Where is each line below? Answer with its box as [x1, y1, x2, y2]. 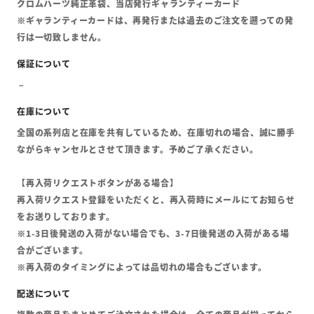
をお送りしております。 [17, 210, 115, 223]
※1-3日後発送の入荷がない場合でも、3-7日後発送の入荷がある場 [17, 227, 289, 240]
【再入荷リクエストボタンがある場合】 [17, 177, 179, 189]
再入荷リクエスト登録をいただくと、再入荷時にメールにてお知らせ [17, 193, 295, 206]
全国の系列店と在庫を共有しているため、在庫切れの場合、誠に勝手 [17, 126, 295, 139]
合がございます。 [17, 244, 88, 257]
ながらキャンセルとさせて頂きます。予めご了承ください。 [17, 143, 259, 156]
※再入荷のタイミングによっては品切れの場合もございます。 [17, 261, 267, 273]
